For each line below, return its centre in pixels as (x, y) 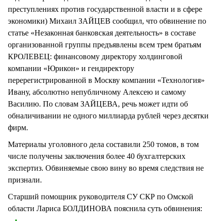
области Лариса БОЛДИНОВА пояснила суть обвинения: (106, 209)
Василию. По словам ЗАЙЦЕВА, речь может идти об (98, 104)
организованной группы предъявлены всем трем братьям (105, 44)
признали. (26, 180)
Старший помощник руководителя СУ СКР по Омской (101, 197)
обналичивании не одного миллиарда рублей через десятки (108, 115)
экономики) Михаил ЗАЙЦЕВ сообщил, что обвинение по (107, 21)
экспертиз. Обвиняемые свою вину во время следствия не (106, 168)
